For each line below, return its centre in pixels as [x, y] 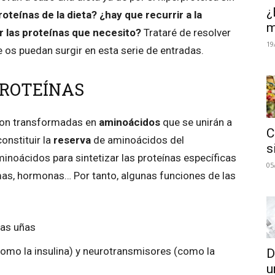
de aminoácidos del [137, 140]
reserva [72, 140]
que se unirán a [197, 122]
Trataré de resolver [187, 33]
